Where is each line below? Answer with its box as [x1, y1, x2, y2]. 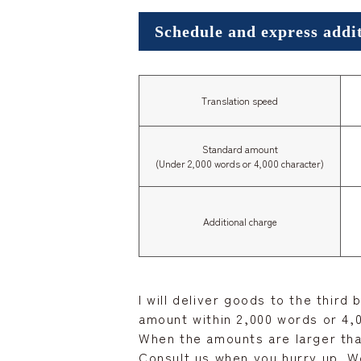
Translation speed [201, 93, 278, 108]
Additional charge [202, 214, 277, 229]
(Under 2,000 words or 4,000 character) [156, 156, 324, 171]
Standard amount [201, 142, 278, 156]
